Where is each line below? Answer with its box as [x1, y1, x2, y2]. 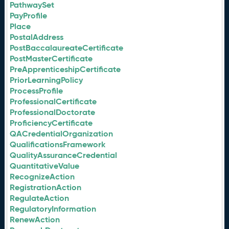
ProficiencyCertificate [10, 118, 93, 128]
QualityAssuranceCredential [10, 150, 118, 161]
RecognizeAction [10, 171, 75, 182]
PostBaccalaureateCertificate [10, 42, 124, 53]
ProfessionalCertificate [10, 96, 97, 107]
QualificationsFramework [10, 139, 106, 150]
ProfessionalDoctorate [10, 107, 96, 118]
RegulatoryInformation [10, 203, 97, 214]
